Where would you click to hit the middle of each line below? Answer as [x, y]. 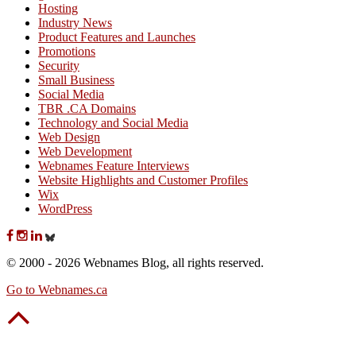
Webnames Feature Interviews [114, 166]
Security [59, 66]
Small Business [76, 80]
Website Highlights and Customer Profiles [143, 180]
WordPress [65, 209]
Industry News [75, 23]
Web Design [69, 137]
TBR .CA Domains [87, 109]
